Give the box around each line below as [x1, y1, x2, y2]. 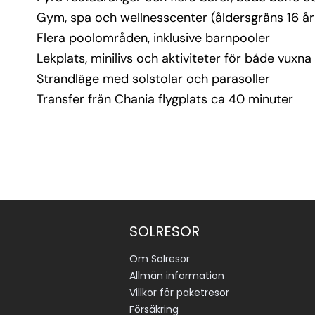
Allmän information [129, 269, 224, 283]
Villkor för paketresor [129, 285, 229, 300]
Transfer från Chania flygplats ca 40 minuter [37, 91, 293, 108]
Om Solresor [129, 252, 190, 266]
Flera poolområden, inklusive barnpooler [37, 30, 270, 46]
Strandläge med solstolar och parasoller [37, 70, 270, 87]
